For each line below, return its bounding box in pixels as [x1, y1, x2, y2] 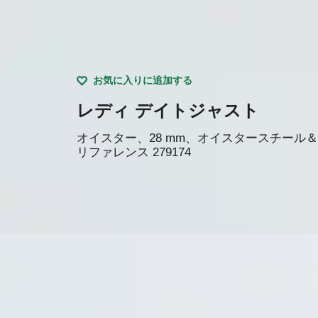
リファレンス [76, 145, 149, 159]
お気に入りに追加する [92, 74, 192, 86]
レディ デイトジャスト [76, 100, 259, 120]
